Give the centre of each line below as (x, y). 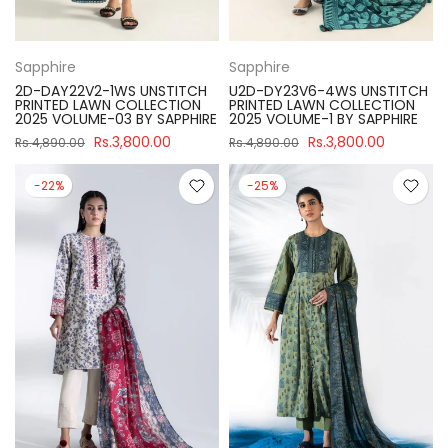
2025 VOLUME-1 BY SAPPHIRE (323, 118)
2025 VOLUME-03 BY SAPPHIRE (116, 118)
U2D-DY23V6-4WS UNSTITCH (328, 90)
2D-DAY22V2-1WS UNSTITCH (111, 90)
